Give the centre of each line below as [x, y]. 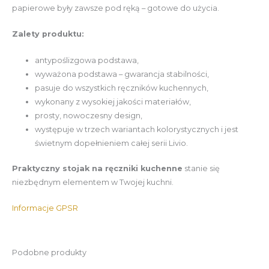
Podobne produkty [49, 253]
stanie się [201, 168]
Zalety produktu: [48, 34]
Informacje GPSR [45, 208]
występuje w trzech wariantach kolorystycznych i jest [137, 129]
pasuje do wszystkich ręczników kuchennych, [122, 88]
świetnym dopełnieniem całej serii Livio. [112, 143]
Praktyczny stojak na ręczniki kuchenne [97, 168]
